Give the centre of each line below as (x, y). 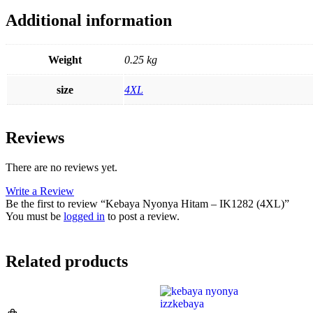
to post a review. (142, 217)
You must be (35, 217)
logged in (84, 217)
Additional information (89, 21)
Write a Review (40, 191)
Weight (65, 60)
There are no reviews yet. (61, 168)
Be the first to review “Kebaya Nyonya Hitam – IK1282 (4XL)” (147, 204)
